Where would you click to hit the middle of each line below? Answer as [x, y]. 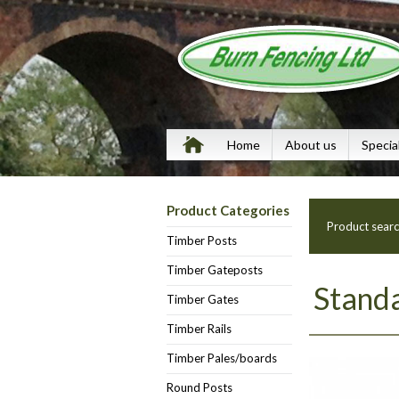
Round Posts [199, 387]
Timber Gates [203, 299]
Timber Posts [202, 240]
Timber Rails [199, 329]
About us [311, 145]
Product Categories [228, 210]
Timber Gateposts [215, 270]
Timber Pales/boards [222, 358]
